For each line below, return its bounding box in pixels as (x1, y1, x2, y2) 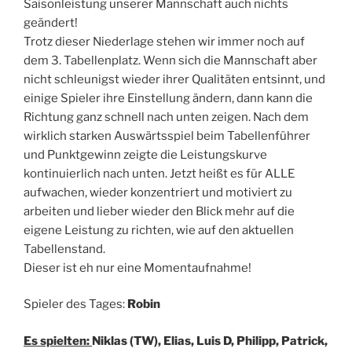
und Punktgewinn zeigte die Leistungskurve (24, 147, 267, 162)
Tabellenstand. (24, 241, 105, 256)
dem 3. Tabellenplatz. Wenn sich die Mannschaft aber (24, 53, 317, 68)
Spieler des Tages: (24, 297, 127, 312)
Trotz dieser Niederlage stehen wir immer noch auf (24, 34, 305, 49)
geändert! (24, 15, 78, 30)
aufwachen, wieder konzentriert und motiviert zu (24, 185, 292, 200)
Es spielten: (24, 333, 92, 348)
